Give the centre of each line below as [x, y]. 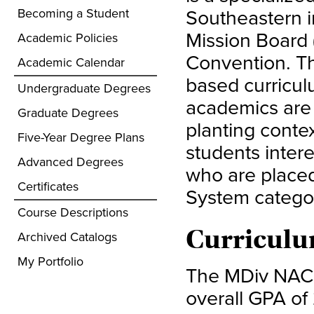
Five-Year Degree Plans [81, 137]
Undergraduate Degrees [84, 88]
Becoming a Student [73, 13]
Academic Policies [68, 38]
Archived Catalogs [67, 237]
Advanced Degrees [70, 162]
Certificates [48, 186]
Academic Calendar [71, 62]
